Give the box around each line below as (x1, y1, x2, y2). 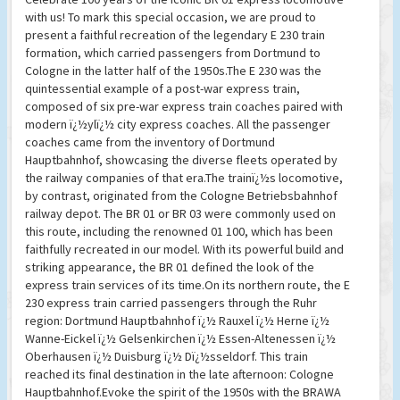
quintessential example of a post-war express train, (25, 79, 300, 96)
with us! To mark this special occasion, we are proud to (25, 8, 316, 25)
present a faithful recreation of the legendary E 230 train (25, 26, 325, 43)
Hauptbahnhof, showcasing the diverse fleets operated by (25, 151, 337, 168)
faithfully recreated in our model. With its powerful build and (25, 240, 344, 257)
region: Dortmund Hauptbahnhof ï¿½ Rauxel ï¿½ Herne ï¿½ (25, 312, 329, 329)
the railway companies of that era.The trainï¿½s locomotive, (25, 169, 343, 186)
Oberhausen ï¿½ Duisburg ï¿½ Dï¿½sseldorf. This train (25, 347, 308, 364)
